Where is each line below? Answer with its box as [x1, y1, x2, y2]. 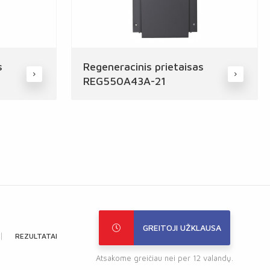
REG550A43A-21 [83, 75, 166, 87]
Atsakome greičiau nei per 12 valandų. [95, 253, 233, 263]
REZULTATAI [14, 231, 57, 240]
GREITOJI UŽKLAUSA [142, 222, 221, 233]
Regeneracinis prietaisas [83, 60, 204, 73]
